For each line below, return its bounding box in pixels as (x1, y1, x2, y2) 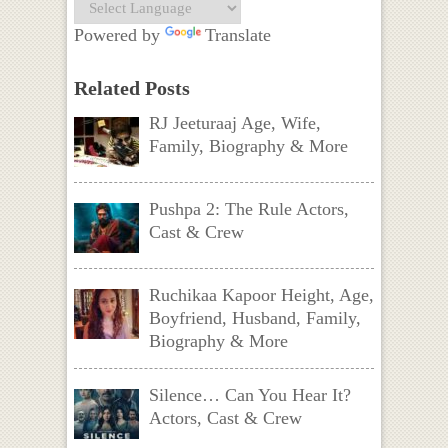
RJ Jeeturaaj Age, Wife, (148, 112, 321, 133)
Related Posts (73, 76, 190, 99)
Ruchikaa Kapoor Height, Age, (148, 284, 374, 305)
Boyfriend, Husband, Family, (148, 307, 361, 328)
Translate (204, 24, 271, 45)
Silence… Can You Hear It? (148, 384, 351, 405)
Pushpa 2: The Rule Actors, (148, 198, 349, 219)
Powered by (73, 24, 165, 45)
